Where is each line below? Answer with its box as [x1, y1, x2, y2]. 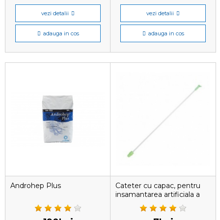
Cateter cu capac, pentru [115, 181, 200, 190]
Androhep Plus [10, 181, 61, 190]
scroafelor [115, 199, 149, 208]
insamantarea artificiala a [115, 190, 200, 199]
